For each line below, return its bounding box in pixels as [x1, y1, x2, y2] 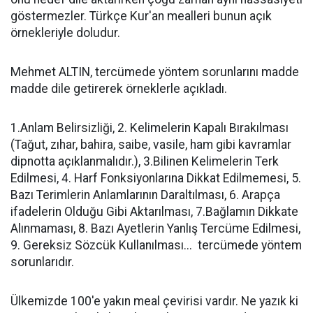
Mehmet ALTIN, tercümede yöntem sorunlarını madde [10, 65, 299, 79]
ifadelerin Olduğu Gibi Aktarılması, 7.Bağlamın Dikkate [10, 205, 298, 219]
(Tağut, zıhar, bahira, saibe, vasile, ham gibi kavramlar [10, 138, 291, 152]
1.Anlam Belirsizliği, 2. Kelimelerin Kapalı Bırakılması [10, 121, 289, 135]
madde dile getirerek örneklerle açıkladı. [10, 82, 230, 96]
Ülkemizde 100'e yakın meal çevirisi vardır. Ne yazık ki [10, 294, 298, 308]
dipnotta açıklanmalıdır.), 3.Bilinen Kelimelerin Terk [10, 154, 279, 168]
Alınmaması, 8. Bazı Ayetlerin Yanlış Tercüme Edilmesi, [10, 221, 300, 235]
